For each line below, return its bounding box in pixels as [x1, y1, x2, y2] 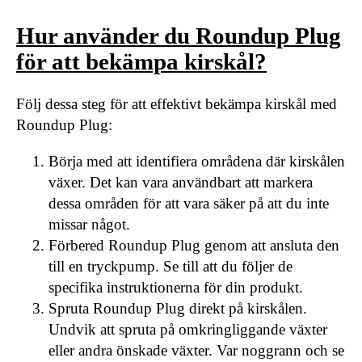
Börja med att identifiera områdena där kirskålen [48, 153, 345, 170]
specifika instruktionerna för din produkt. [48, 279, 303, 297]
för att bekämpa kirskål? [16, 48, 267, 74]
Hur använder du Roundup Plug [16, 23, 341, 48]
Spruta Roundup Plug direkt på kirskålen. [48, 300, 307, 318]
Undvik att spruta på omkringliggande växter [48, 321, 327, 339]
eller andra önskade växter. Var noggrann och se [48, 342, 344, 360]
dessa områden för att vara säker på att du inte [48, 195, 329, 213]
